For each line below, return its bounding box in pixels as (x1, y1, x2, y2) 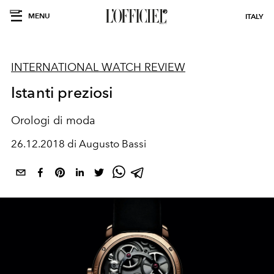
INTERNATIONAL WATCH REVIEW (11, 61, 185, 74)
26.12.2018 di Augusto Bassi (11, 138, 146, 150)
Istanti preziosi (11, 83, 113, 102)
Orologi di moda (11, 114, 95, 127)
